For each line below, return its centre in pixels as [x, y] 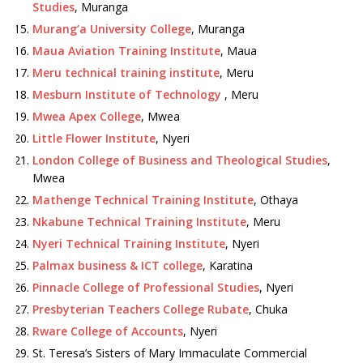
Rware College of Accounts [108, 331]
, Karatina [228, 265]
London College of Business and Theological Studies [180, 160]
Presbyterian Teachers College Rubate [141, 309]
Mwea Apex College [87, 116]
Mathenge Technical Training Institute [143, 200]
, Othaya [276, 200]
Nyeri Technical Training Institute [129, 243]
